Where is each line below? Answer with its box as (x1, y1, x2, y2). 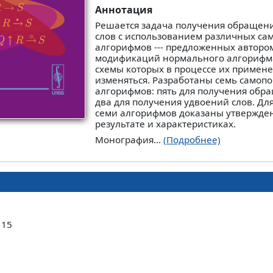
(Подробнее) (163, 133, 221, 146)
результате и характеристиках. (94, 118, 236, 130)
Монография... (94, 133, 163, 146)
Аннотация (94, 3, 152, 17)
